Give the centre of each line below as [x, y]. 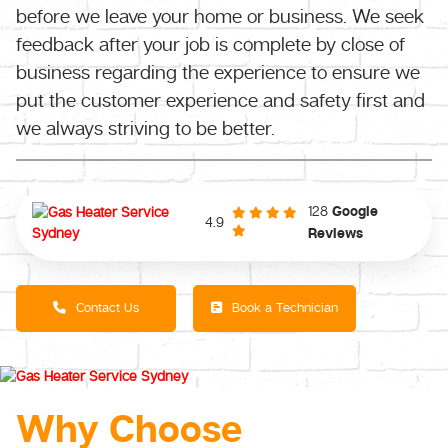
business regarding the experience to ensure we [218, 72]
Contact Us [105, 307]
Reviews [336, 234]
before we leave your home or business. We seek [220, 16]
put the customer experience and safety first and [220, 100]
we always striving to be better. [145, 128]
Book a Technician [282, 307]
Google [355, 212]
